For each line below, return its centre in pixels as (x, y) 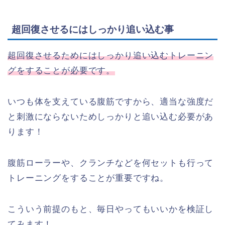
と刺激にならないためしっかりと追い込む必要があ (111, 117)
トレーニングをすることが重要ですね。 (88, 178)
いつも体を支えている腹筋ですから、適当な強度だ (111, 101)
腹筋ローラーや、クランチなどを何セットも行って (111, 163)
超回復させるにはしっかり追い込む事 (93, 29)
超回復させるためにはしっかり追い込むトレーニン (111, 55)
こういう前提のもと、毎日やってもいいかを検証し (111, 209)
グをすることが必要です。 (62, 70)
